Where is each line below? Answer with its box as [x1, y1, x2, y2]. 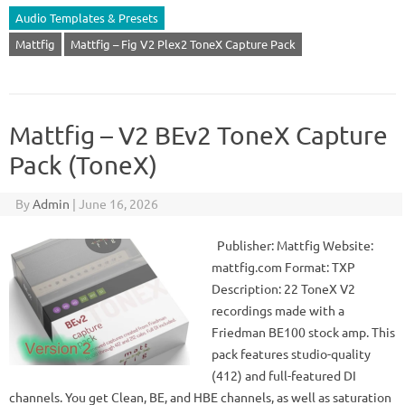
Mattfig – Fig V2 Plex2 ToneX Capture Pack [71, 36, 296, 52]
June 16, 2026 [78, 195, 158, 212]
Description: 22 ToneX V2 [212, 280, 355, 297]
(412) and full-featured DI [212, 367, 356, 383]
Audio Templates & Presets [15, 10, 158, 25]
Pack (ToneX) [9, 150, 157, 180]
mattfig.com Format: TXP [212, 259, 355, 275]
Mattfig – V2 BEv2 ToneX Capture [9, 120, 388, 150]
